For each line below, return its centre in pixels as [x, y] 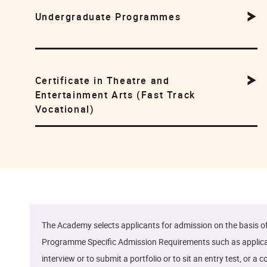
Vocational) [65, 109]
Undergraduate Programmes [108, 17]
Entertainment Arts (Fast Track [115, 94]
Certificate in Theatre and [102, 80]
